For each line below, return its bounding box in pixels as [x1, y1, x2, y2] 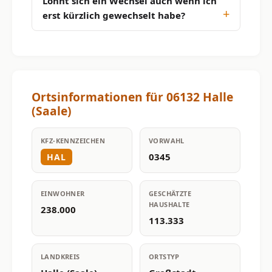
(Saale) [32, 102, 72, 119]
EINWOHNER [41, 188, 85, 198]
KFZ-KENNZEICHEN [41, 135, 105, 145]
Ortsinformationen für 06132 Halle [32, 88, 233, 105]
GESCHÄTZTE [149, 188, 192, 198]
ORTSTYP [149, 251, 180, 261]
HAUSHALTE [149, 199, 190, 209]
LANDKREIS [41, 251, 80, 261]
